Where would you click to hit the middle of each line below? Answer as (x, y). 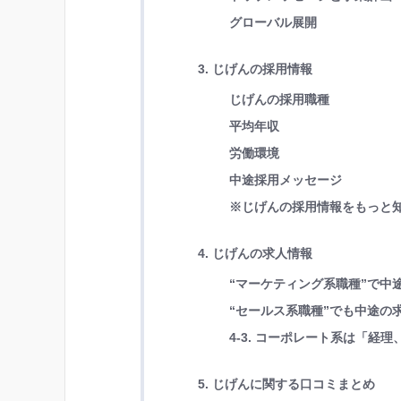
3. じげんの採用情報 (255, 68)
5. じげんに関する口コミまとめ (286, 384)
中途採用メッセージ (286, 179)
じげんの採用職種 (280, 99)
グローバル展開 (273, 22)
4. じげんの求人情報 (255, 253)
